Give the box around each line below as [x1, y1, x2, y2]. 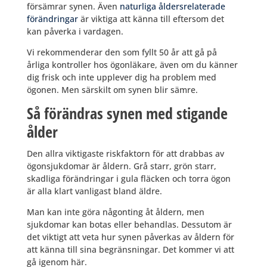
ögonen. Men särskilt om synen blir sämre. [26, 84, 198, 96]
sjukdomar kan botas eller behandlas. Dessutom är [26, 219, 232, 231]
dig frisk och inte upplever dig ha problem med [26, 72, 216, 83]
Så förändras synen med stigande [26, 103, 228, 125]
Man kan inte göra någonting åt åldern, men [26, 206, 204, 218]
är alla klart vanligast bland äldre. [26, 185, 162, 197]
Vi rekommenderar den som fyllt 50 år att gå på [26, 46, 217, 58]
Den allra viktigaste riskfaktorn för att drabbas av [26, 148, 224, 160]
